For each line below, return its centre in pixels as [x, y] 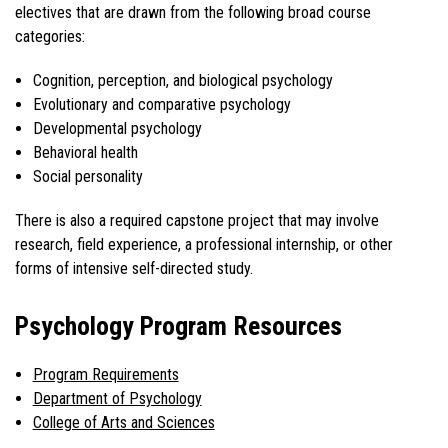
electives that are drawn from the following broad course [193, 12]
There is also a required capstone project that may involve [197, 220]
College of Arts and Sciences [123, 423]
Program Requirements [105, 375]
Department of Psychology [117, 399]
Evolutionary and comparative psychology [161, 104]
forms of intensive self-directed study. [134, 268]
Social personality [87, 176]
